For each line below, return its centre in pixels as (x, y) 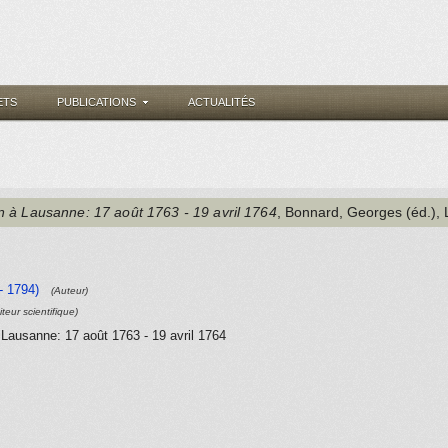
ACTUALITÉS (221, 102)
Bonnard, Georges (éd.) (360, 212)
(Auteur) (69, 290)
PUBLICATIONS (96, 102)
